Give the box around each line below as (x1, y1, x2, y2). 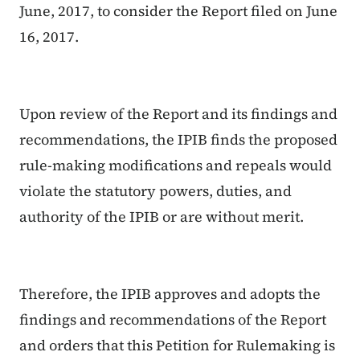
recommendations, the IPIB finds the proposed (19, 129, 337, 150)
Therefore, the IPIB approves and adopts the (19, 284, 321, 305)
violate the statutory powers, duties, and (19, 181, 292, 202)
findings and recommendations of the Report (19, 309, 326, 330)
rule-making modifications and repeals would (19, 155, 332, 176)
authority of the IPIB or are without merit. (19, 207, 304, 227)
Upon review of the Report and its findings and (19, 104, 337, 125)
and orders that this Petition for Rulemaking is (19, 335, 335, 356)
